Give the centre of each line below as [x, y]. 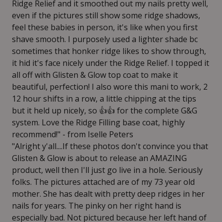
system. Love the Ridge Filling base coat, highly [98, 122]
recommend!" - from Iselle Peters [73, 134]
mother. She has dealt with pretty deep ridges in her [108, 194]
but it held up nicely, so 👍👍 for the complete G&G [105, 111]
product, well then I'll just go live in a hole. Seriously [107, 170]
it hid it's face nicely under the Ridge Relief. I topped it [111, 63]
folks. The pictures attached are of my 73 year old [103, 182]
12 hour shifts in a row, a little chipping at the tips [104, 99]
